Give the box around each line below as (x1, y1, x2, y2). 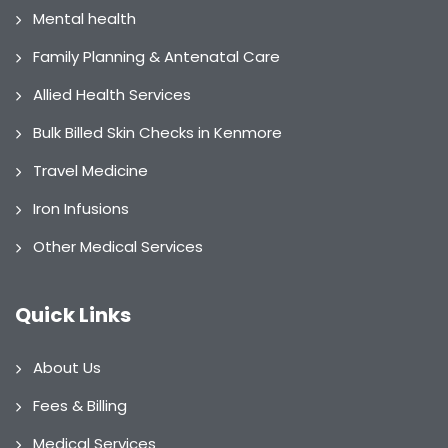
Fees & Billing (33, 395, 127, 417)
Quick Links (15, 301, 131, 330)
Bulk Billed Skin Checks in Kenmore (33, 122, 282, 144)
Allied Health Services (33, 84, 191, 106)
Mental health (33, 8, 136, 30)
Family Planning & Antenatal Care (33, 46, 280, 68)
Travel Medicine (33, 160, 148, 182)
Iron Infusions (33, 198, 129, 220)
